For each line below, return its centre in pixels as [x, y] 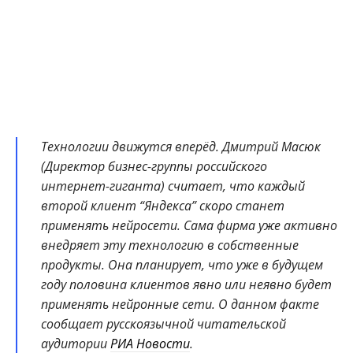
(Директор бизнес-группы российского [154, 167]
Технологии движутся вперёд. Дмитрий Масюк [181, 147]
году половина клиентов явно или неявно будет [186, 285]
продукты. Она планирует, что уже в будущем [182, 265]
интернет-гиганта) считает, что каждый [173, 186]
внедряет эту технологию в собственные [170, 245]
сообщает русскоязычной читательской [163, 324]
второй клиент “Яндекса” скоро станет [163, 206]
